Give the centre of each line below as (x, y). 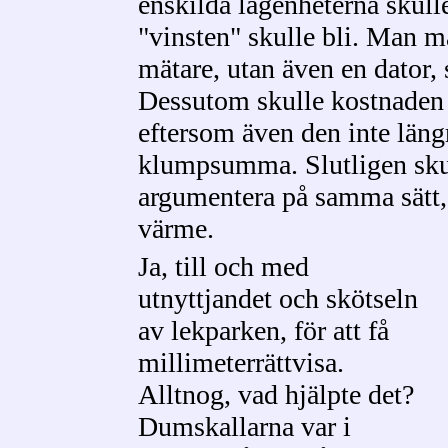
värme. (176, 228)
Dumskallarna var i (244, 426)
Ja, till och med (223, 266)
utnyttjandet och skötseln (278, 298)
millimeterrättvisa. (241, 362)
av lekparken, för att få (263, 330)
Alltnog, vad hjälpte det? (276, 394)
